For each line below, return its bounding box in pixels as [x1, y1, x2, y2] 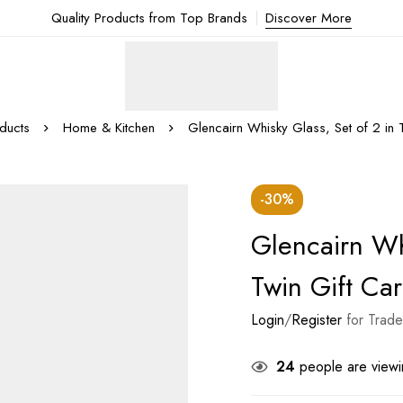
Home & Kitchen [63, 118, 155, 138]
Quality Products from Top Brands [51, 8, 247, 28]
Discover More [265, 8, 352, 28]
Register [291, 309, 342, 330]
